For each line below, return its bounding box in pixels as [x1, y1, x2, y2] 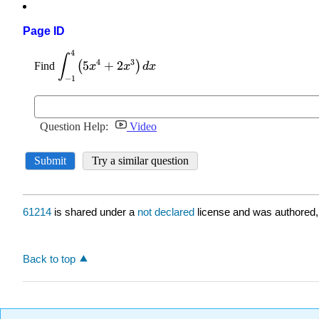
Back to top [23, 252, 75, 265]
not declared [137, 206, 197, 219]
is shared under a [51, 206, 137, 219]
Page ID [23, 25, 65, 38]
